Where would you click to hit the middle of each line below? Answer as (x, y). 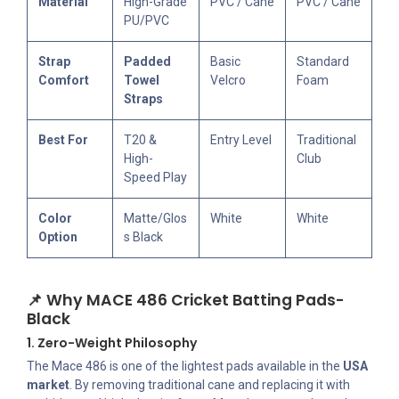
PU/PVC (147, 21)
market (48, 385)
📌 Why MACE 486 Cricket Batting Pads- (186, 301)
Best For (63, 140)
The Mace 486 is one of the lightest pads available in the (185, 366)
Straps (143, 99)
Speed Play (155, 178)
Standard (323, 62)
